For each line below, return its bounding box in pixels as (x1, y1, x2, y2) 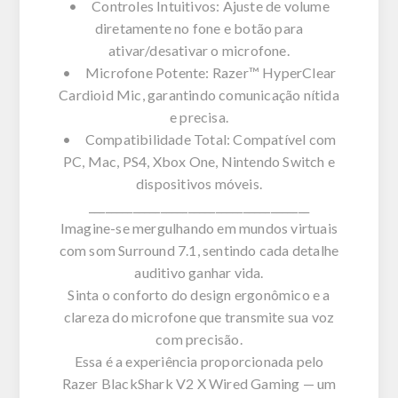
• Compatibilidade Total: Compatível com (61, 130, 337, 147)
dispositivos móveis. (136, 174, 262, 192)
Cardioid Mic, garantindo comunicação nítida (59, 85, 339, 103)
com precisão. (155, 330, 243, 347)
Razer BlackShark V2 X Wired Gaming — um (61, 374, 337, 392)
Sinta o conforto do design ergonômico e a (68, 285, 330, 303)
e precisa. (170, 107, 228, 125)
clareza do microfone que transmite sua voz (63, 307, 335, 325)
